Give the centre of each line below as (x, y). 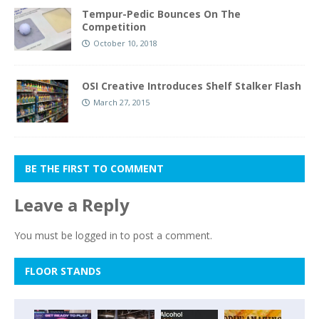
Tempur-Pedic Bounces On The (161, 14)
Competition (114, 27)
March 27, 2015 (121, 103)
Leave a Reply (72, 205)
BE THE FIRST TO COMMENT (94, 169)
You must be (45, 236)
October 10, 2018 (125, 43)
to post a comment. (165, 236)
